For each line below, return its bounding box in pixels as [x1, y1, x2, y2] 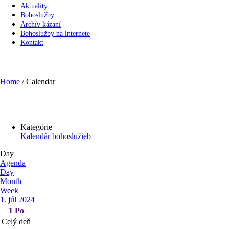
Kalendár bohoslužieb [20, 132, 91, 141]
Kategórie [20, 123, 52, 132]
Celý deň [2, 217, 31, 226]
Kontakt [20, 38, 43, 47]
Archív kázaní [20, 20, 61, 28]
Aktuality [20, 2, 48, 10]
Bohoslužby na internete [20, 29, 90, 37]
